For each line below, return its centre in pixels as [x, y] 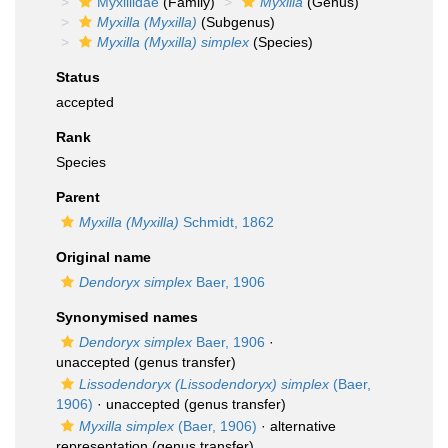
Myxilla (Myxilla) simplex [173, 42]
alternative [303, 426]
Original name [103, 257]
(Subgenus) [236, 22]
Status [78, 77]
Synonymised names [127, 317]
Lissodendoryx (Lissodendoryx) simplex [204, 384]
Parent [78, 197]
